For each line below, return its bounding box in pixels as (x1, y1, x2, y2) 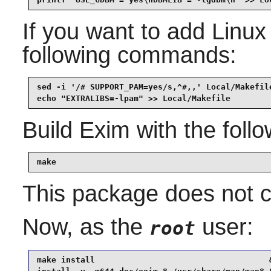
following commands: (22, 42, 237, 68)
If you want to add (22, 19, 212, 45)
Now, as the (22, 214, 149, 240)
